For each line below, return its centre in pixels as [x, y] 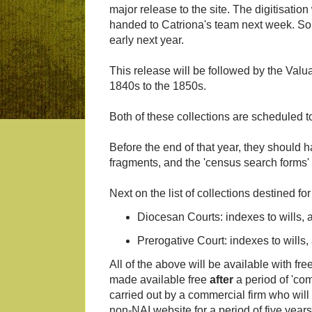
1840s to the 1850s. [158, 86]
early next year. [147, 40]
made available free [159, 280]
